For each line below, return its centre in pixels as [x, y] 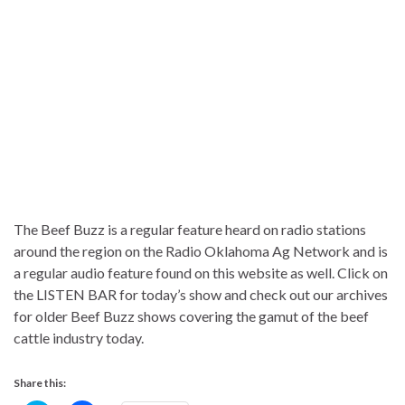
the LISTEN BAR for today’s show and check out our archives [201, 294]
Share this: [40, 382]
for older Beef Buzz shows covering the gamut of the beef [191, 316]
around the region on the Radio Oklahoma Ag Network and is [201, 250]
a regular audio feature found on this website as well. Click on [201, 272]
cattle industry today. [79, 337]
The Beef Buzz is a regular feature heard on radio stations [190, 229]
